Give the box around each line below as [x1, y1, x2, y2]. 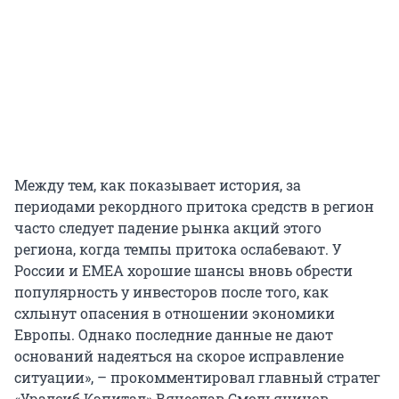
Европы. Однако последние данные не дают [14, 324, 333, 344]
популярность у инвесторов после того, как [14, 281, 329, 301]
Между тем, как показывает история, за [14, 175, 301, 194]
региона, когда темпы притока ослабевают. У [14, 239, 342, 258]
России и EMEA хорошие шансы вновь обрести [14, 260, 353, 280]
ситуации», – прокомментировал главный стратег [14, 367, 380, 387]
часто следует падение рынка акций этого [14, 217, 322, 237]
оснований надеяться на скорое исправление [14, 346, 344, 365]
